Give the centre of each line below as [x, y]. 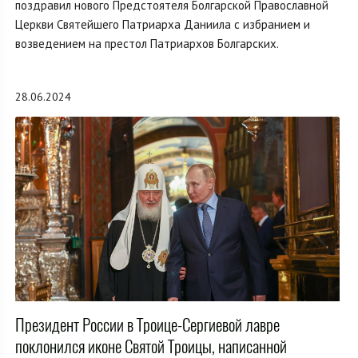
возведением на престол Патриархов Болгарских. [147, 43]
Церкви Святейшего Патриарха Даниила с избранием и [163, 24]
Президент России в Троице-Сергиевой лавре [147, 324]
